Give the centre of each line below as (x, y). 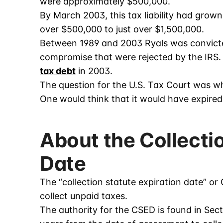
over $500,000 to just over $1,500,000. (122, 29)
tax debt (58, 71)
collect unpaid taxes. (84, 196)
